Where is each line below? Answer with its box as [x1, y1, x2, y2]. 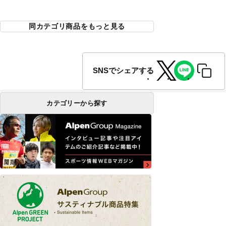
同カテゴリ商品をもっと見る [28, 22, 126, 30]
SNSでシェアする [92, 66, 154, 75]
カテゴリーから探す [46, 99, 107, 107]
